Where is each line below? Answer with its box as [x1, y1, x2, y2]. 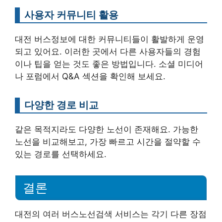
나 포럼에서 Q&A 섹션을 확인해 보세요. [15, 71, 166, 82]
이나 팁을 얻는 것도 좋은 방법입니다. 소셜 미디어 [15, 59, 203, 69]
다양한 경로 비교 [24, 99, 99, 111]
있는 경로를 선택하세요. [15, 149, 107, 160]
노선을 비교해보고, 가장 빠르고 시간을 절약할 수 [15, 137, 201, 147]
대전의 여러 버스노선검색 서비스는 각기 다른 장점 [15, 209, 207, 219]
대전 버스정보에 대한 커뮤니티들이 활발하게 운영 [15, 34, 204, 45]
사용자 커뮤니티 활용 [24, 8, 118, 21]
